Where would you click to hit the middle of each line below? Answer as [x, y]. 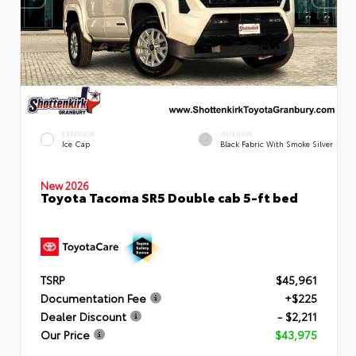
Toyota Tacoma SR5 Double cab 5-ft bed [169, 196]
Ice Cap [76, 144]
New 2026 [65, 185]
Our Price [65, 335]
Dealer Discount [83, 317]
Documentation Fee [93, 298]
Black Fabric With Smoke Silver [277, 144]
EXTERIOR [78, 133]
